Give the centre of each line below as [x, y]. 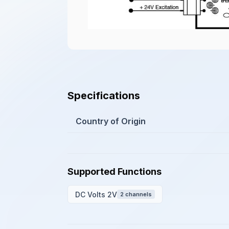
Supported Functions [114, 171]
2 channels [136, 194]
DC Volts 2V [96, 194]
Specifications [104, 96]
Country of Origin [111, 121]
